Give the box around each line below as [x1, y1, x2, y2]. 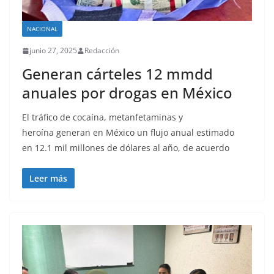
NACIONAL [27, 24, 57, 34]
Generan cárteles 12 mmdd [22, 64, 213, 84]
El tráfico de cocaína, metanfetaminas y [22, 111, 183, 124]
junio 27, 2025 [29, 45, 77, 56]
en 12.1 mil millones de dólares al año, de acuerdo [22, 142, 229, 154]
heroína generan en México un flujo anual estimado [22, 127, 234, 139]
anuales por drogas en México [22, 83, 232, 103]
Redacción [84, 45, 119, 56]
